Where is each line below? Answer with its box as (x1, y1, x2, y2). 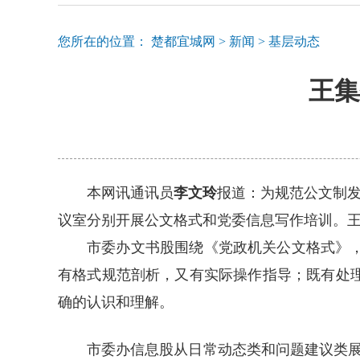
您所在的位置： (58, 35, 151, 48)
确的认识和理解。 (58, 294, 174, 310)
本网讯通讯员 (87, 185, 174, 201)
